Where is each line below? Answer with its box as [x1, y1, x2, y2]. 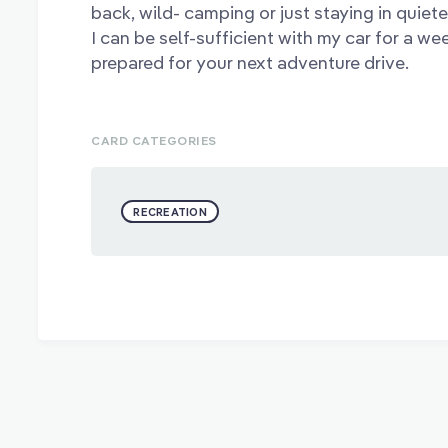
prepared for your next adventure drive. [91, 51, 410, 74]
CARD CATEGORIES [91, 132, 217, 148]
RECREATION [133, 204, 207, 219]
